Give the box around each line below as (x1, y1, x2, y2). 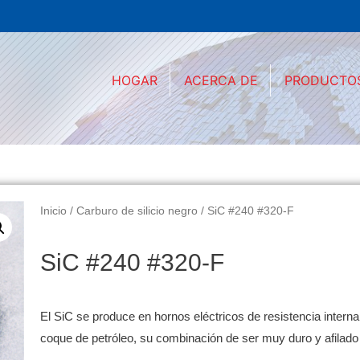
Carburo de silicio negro (76, 205, 198, 218)
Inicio (40, 205, 67, 218)
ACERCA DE (184, 72, 259, 88)
